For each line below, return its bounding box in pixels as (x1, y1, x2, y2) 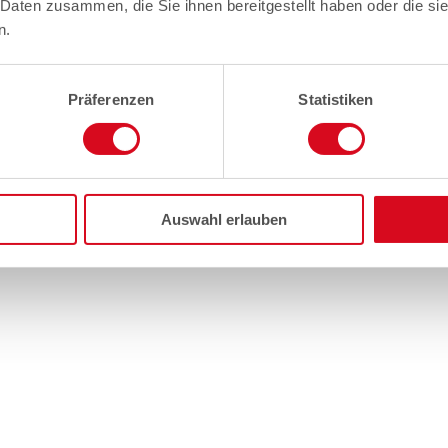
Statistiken (298, 90, 374, 108)
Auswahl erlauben (161, 210, 287, 228)
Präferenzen (67, 90, 155, 108)
